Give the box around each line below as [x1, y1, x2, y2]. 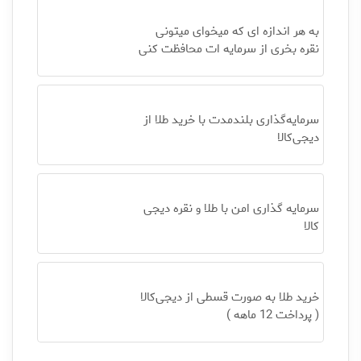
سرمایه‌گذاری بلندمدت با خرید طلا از [143, 110, 319, 130]
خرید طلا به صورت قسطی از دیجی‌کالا [139, 288, 319, 307]
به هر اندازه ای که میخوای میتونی [155, 22, 319, 41]
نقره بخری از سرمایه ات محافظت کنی [138, 39, 319, 59]
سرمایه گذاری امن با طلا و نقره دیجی [143, 199, 319, 218]
